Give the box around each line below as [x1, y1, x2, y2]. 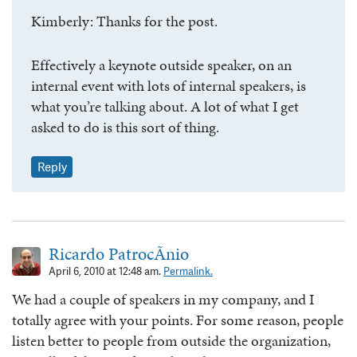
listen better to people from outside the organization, [12, 330, 331, 352]
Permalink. [163, 265, 213, 279]
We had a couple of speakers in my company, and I [12, 288, 314, 311]
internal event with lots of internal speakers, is [31, 74, 306, 96]
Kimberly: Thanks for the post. [31, 10, 218, 33]
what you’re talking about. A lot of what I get [31, 95, 299, 117]
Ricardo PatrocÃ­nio [49, 241, 189, 267]
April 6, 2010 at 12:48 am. [49, 265, 163, 279]
